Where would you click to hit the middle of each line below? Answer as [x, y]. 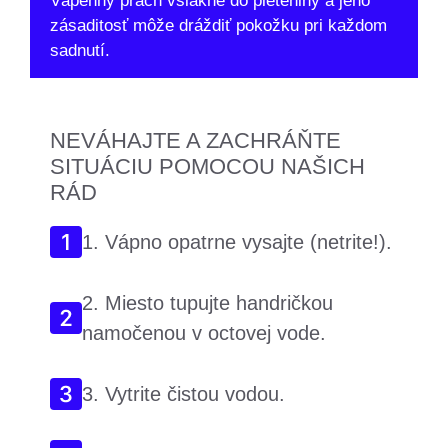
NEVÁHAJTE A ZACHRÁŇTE [195, 140]
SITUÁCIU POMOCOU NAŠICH [207, 166]
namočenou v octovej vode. [204, 333]
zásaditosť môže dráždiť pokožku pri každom [218, 25]
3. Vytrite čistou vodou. [183, 394]
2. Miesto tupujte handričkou [207, 303]
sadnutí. [80, 50]
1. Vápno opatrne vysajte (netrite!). [237, 242]
